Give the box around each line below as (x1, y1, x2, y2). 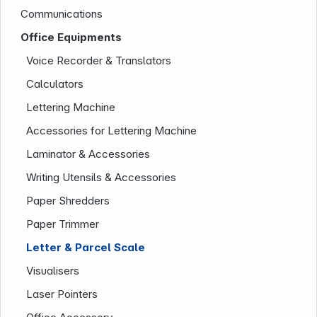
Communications (21, 7, 103, 21)
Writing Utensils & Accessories (26, 171, 177, 184)
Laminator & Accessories (26, 147, 151, 161)
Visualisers (26, 264, 80, 277)
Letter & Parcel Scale (26, 241, 146, 254)
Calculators (26, 77, 84, 91)
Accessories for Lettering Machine (26, 124, 197, 137)
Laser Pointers (26, 287, 98, 301)
